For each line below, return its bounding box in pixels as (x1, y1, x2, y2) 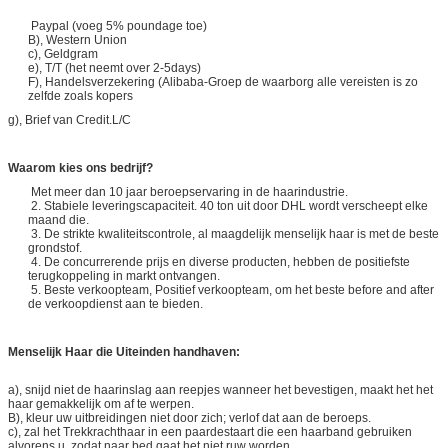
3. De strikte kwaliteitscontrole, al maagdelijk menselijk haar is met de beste (28, 226, 439, 241)
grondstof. (28, 240, 82, 255)
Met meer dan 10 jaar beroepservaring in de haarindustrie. (28, 184, 348, 199)
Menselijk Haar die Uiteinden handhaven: (8, 344, 240, 359)
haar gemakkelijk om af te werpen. (8, 396, 194, 411)
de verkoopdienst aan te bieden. (28, 296, 203, 311)
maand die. (28, 212, 89, 227)
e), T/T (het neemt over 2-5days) (28, 60, 201, 75)
